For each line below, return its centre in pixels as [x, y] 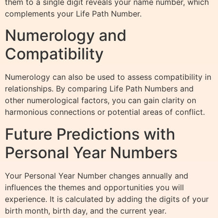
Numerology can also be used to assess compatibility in [108, 77]
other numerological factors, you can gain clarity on [100, 100]
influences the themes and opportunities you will [94, 187]
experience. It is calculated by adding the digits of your [107, 199]
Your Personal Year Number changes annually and [97, 175]
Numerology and [66, 36]
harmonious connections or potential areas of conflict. [105, 112]
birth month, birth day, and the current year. [86, 210]
